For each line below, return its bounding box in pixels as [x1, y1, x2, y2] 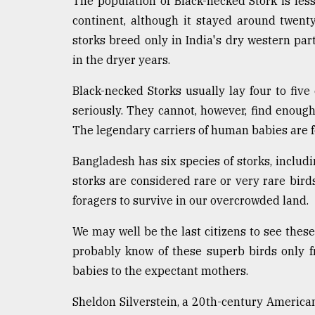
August [14, 86, 38, 96]
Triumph [14, 51, 66, 65]
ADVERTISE [14, 162, 81, 176]
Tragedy [25, 24, 75, 38]
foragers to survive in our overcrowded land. [72, 193, 309, 207]
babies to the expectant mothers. [72, 263, 248, 278]
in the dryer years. [72, 52, 170, 67]
